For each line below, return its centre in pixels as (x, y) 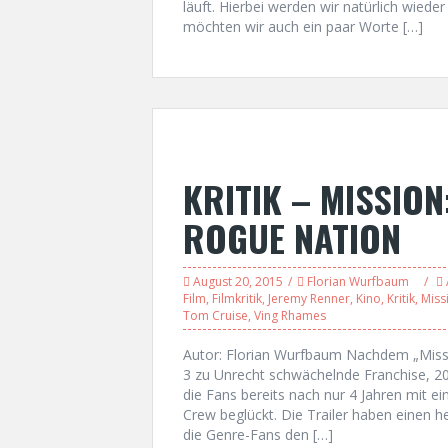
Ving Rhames (290, 315)
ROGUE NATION (292, 237)
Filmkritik (237, 298)
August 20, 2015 (238, 281)
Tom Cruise (215, 315)
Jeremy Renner (309, 298)
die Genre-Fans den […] (258, 434)
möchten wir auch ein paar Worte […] (303, 26)
